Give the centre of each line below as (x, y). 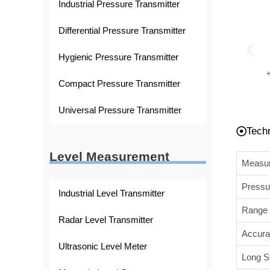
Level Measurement (109, 156)
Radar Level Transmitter (106, 219)
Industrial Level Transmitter (111, 193)
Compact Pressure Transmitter (119, 84)
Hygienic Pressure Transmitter (118, 57)
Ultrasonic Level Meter (103, 246)
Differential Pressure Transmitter (122, 31)
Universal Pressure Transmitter (120, 110)
